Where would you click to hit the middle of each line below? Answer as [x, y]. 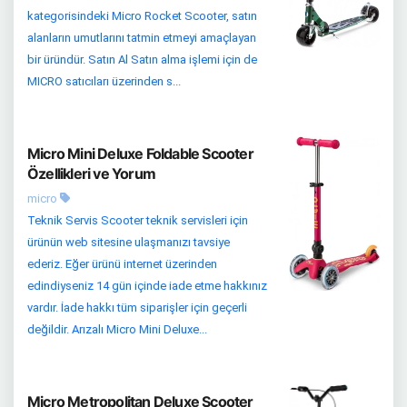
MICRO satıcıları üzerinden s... [104, 82]
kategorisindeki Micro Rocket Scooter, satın [142, 16]
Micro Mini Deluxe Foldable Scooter [140, 154]
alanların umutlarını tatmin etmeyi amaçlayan [142, 38]
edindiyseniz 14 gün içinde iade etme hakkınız [147, 286]
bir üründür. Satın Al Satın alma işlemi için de [142, 60]
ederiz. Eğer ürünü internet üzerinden [122, 264]
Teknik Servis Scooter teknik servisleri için [138, 221]
